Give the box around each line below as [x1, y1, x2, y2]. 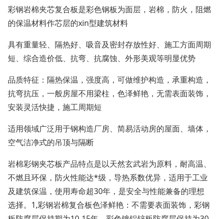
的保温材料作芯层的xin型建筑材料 [8, 18, 128, 28]
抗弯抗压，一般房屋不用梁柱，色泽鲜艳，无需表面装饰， [8, 88, 211, 99]
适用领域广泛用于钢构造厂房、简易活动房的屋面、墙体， [8, 123, 211, 134]
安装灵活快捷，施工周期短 [8, 102, 102, 112]
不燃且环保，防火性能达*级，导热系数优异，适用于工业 [8, 172, 208, 183]
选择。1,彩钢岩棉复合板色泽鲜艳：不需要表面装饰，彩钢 [8, 199, 210, 210]
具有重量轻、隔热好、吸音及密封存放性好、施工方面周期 [8, 39, 211, 50]
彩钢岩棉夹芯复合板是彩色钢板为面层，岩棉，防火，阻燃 [8, 4, 211, 15]
